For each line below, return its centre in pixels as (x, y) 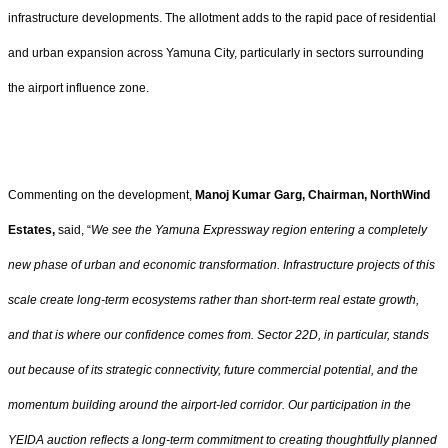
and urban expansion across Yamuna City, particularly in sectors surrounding (216, 52)
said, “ (73, 229)
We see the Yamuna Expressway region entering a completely (259, 229)
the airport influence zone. (80, 87)
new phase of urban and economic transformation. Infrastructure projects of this (221, 264)
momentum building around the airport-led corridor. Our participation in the (209, 404)
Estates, (31, 229)
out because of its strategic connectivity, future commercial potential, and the (213, 369)
